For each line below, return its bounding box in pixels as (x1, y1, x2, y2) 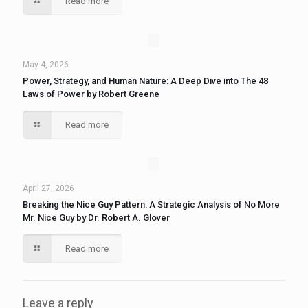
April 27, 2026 (23, 184, 74, 193)
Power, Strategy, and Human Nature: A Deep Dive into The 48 (23, 76, 268, 86)
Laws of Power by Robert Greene (23, 89, 159, 99)
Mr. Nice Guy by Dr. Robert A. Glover (23, 212, 170, 223)
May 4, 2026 (23, 60, 69, 69)
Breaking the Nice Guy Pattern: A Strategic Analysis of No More (23, 199, 280, 210)
